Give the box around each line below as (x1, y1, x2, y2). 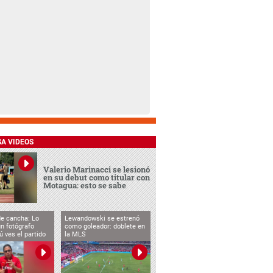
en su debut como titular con (43, 172, 151, 183)
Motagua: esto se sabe (43, 180, 127, 191)
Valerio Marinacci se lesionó (43, 164, 151, 175)
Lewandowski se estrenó (64, 214, 140, 222)
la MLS (64, 230, 86, 238)
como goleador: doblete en (64, 222, 145, 230)
